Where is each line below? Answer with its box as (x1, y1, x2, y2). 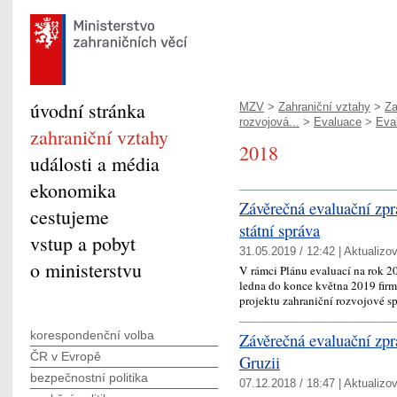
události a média (30, 151, 160, 176)
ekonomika (30, 177, 116, 203)
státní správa (239, 219, 320, 241)
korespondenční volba (30, 328, 154, 342)
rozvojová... (239, 115, 300, 128)
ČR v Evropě (30, 349, 101, 363)
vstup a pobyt (30, 230, 136, 256)
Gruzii (239, 350, 280, 373)
